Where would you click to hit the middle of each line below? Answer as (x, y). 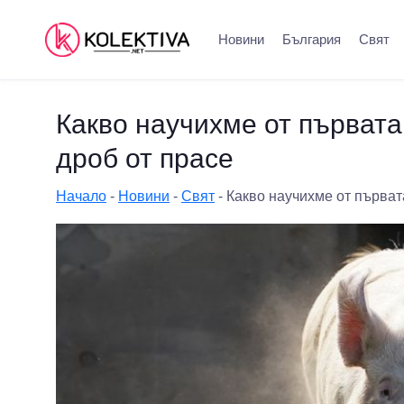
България (311, 39)
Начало (81, 196)
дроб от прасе (145, 158)
